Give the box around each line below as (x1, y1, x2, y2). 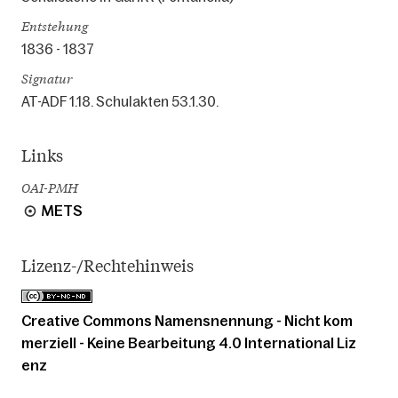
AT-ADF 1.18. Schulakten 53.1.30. (21, 92, 219, 109)
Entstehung (21, 17, 88, 35)
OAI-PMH (21, 179, 78, 196)
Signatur (21, 69, 72, 87)
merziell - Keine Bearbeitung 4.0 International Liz (21, 334, 356, 351)
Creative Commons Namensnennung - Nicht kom (21, 312, 353, 329)
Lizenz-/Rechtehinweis (21, 254, 194, 276)
